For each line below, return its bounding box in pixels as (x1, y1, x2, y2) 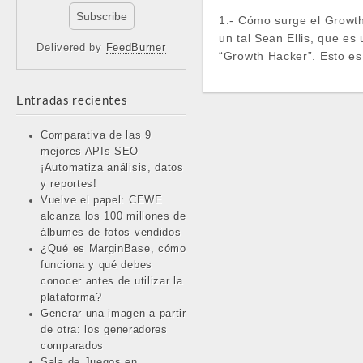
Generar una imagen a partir (41, 307, 186, 319)
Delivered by (36, 42, 106, 54)
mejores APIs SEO (41, 145, 139, 157)
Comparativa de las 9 (41, 129, 152, 141)
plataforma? (41, 291, 102, 303)
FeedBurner (105, 42, 166, 54)
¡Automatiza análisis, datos (41, 161, 184, 173)
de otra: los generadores (41, 323, 168, 335)
